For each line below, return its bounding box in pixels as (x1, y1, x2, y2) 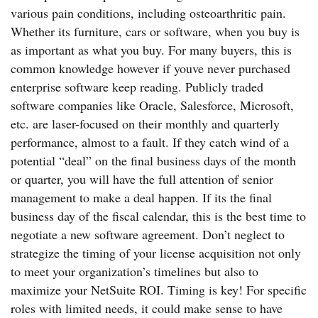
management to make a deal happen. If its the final (11, 189, 272, 206)
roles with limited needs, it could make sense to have (11, 300, 283, 317)
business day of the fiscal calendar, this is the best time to (11, 207, 306, 224)
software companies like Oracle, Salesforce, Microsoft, (11, 97, 294, 114)
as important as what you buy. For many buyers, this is (11, 41, 292, 58)
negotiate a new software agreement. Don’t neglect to (11, 226, 285, 243)
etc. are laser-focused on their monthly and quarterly (11, 115, 280, 132)
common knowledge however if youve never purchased (11, 60, 290, 77)
